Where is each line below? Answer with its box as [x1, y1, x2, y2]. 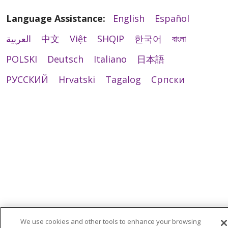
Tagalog [105, 73, 141, 85]
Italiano [94, 52, 127, 65]
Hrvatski [59, 73, 95, 85]
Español [155, 12, 189, 24]
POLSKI [6, 52, 37, 65]
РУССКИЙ [6, 73, 48, 85]
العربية [6, 32, 31, 45]
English [113, 12, 145, 24]
